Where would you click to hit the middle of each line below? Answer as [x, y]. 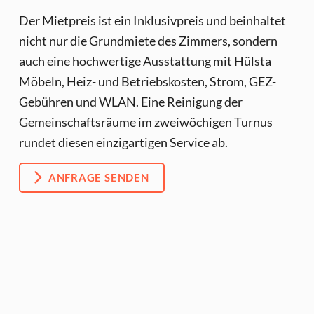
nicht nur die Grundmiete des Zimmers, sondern [148, 40]
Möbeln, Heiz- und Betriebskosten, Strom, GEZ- [147, 81]
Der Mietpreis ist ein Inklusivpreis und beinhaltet [152, 20]
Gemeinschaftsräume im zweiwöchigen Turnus [145, 122]
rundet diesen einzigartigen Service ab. [123, 142]
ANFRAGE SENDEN [98, 177]
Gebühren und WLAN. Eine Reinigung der [130, 101]
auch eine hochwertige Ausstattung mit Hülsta [145, 61]
